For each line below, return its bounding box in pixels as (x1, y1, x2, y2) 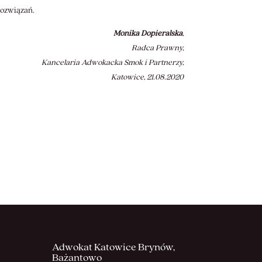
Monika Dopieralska (113, 27, 182, 39)
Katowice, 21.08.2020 (111, 71, 184, 82)
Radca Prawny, (131, 42, 184, 53)
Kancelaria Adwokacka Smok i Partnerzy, (41, 57, 184, 68)
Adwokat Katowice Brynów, (52, 240, 175, 254)
